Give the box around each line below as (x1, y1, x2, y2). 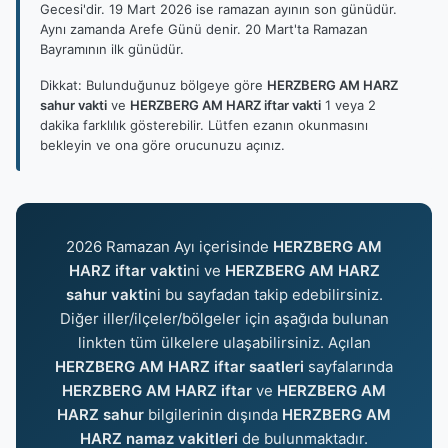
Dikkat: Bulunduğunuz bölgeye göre (40, 77, 267, 93)
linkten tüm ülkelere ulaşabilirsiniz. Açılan (77, 333, 371, 352)
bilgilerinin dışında (144, 405, 282, 424)
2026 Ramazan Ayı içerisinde (66, 237, 273, 256)
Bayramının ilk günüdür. (40, 41, 184, 57)
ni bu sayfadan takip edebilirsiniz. (147, 285, 383, 304)
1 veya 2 (321, 97, 376, 113)
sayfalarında (304, 357, 393, 376)
